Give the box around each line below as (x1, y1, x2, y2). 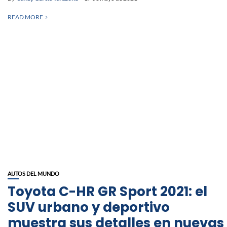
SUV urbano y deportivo (8, 198, 170, 216)
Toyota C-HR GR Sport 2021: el (8, 182, 207, 201)
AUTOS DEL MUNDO (8, 170, 59, 177)
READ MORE (8, 13, 43, 21)
